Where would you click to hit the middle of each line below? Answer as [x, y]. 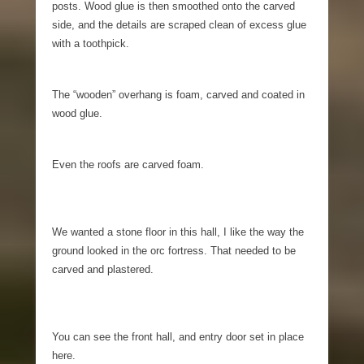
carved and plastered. [103, 269]
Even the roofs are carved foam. [128, 164]
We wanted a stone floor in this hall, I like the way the [178, 232]
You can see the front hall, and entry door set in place [178, 336]
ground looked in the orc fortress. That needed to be [174, 250]
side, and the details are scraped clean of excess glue [179, 24]
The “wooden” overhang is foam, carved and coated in [178, 94]
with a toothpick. [91, 43]
